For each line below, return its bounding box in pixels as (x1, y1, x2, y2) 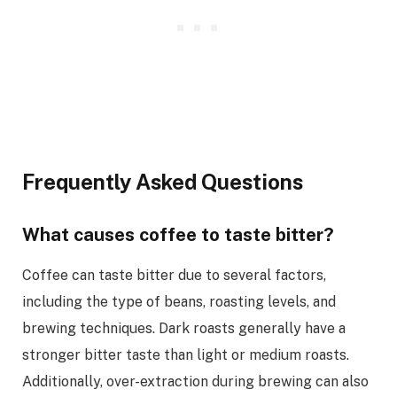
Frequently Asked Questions (22, 168, 303, 194)
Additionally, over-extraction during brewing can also (22, 372, 369, 390)
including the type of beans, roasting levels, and (22, 292, 336, 310)
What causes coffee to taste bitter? (22, 224, 334, 246)
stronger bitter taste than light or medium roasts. (22, 346, 349, 363)
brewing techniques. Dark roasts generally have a (22, 319, 346, 337)
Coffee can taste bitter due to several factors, (22, 266, 326, 284)
